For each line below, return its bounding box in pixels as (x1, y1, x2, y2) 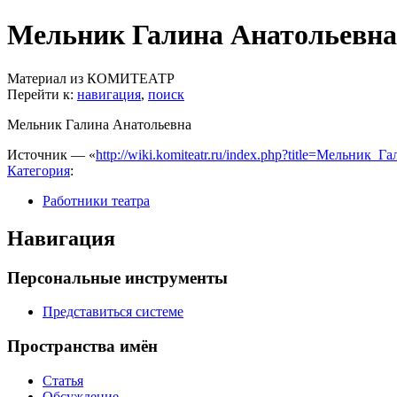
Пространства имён (7, 337, 158, 356)
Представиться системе (43, 304, 183, 320)
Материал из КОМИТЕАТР (7, 70, 175, 86)
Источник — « (7, 146, 96, 162)
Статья (43, 372, 83, 388)
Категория (7, 162, 70, 178)
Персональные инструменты (7, 268, 228, 287)
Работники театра (43, 192, 150, 208)
